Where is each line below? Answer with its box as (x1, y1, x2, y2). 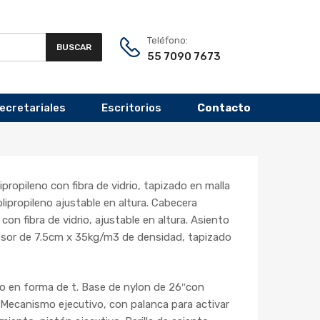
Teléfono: (147, 34, 188, 46)
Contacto (197, 101, 251, 115)
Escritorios (101, 101, 161, 115)
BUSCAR (56, 41, 91, 52)
